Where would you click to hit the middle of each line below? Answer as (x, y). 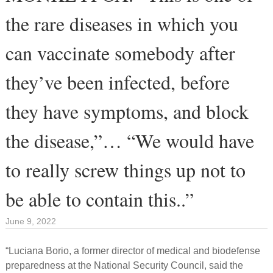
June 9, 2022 (31, 221)
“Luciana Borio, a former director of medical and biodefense (133, 250)
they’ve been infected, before (118, 82)
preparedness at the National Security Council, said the (125, 265)
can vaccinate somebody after (121, 52)
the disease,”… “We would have (130, 140)
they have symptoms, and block (127, 111)
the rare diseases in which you (122, 23)
